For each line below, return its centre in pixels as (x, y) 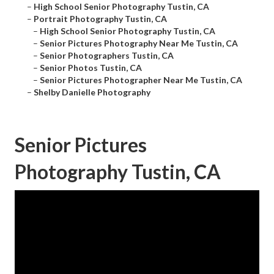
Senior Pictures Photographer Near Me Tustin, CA (141, 80)
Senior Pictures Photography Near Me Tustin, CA (139, 43)
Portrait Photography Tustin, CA (100, 19)
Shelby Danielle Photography (92, 92)
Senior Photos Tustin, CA (91, 68)
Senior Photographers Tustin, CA (107, 56)
